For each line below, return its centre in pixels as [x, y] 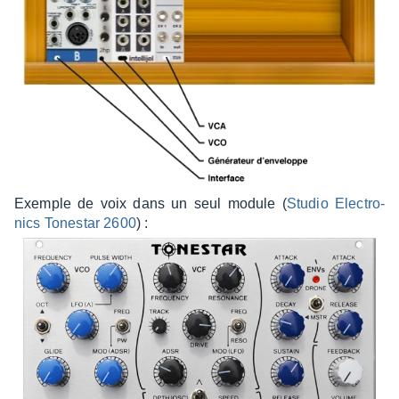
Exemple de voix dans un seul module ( [151, 203]
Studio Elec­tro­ [335, 203]
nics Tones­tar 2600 [75, 223]
